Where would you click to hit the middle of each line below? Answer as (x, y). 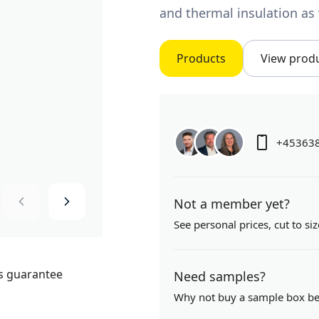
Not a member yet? (232, 204)
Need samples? (220, 276)
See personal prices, (224, 224)
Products (201, 58)
